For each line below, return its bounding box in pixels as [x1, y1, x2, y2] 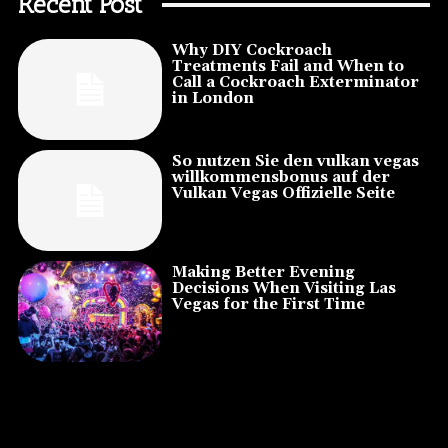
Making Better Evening [172, 263, 356, 283]
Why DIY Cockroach [172, 41, 333, 61]
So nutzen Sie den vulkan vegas [172, 152, 420, 172]
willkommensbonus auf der [172, 168, 391, 188]
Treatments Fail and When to [172, 57, 405, 77]
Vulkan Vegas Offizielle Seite [172, 184, 396, 204]
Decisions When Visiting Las [172, 279, 397, 299]
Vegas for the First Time [172, 295, 366, 315]
